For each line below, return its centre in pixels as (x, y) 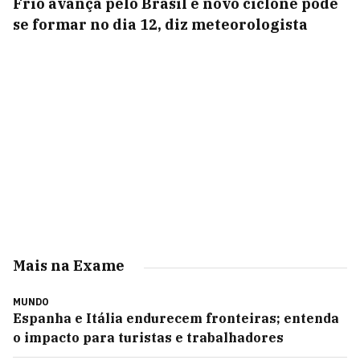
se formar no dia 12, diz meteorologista (160, 25)
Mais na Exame (69, 266)
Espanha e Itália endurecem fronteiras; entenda (176, 318)
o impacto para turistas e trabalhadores (148, 337)
